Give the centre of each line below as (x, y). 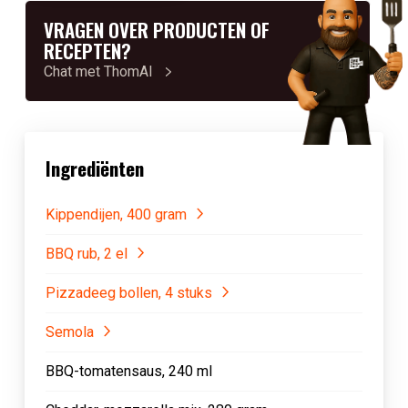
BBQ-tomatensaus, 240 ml (128, 371)
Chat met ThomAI (100, 71)
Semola (69, 332)
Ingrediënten (94, 168)
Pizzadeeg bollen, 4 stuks (128, 293)
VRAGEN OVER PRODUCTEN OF (156, 30)
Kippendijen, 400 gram (116, 214)
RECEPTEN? (87, 51)
